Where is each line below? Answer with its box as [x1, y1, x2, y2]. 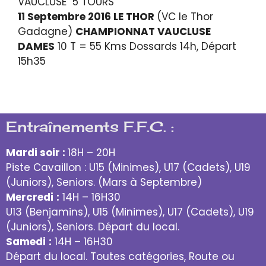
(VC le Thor [157, 9, 213, 24]
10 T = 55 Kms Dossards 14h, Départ [55, 39, 236, 53]
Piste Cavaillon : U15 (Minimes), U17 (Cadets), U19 [6, 160, 251, 175]
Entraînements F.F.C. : [6, 117, 174, 135]
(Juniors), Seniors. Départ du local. [6, 219, 179, 234]
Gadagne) [18, 24, 75, 39]
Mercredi [6, 189, 53, 204]
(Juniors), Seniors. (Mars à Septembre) [6, 175, 202, 189]
